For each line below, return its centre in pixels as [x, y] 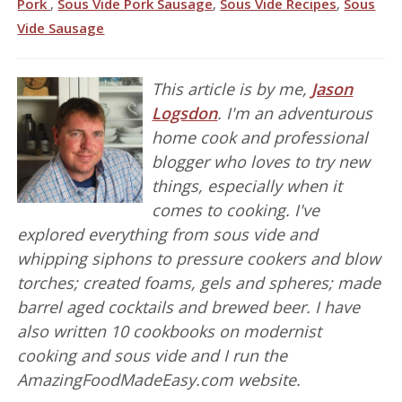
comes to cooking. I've [236, 210]
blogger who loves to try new [261, 162]
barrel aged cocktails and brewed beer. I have [189, 307]
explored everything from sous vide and [168, 235]
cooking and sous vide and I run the [153, 356]
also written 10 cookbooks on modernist [170, 332]
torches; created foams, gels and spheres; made [199, 283]
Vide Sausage [61, 28]
